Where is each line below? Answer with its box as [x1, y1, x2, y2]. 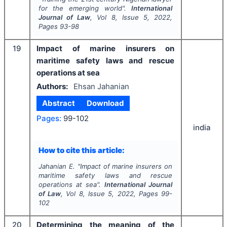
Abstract [42, 98, 75, 108]
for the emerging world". [38, 4, 132, 13]
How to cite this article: [38, 145, 125, 155]
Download [86, 98, 124, 108]
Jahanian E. [38, 162, 75, 171]
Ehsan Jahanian [73, 81, 129, 91]
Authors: [36, 81, 68, 91]
